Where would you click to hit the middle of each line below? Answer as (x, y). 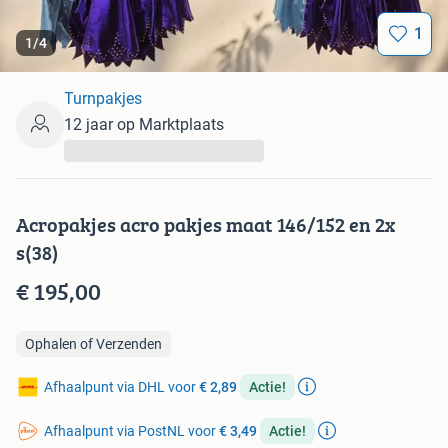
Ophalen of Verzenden (93, 344)
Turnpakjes (103, 99)
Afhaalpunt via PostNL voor (131, 431)
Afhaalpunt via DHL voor (121, 387)
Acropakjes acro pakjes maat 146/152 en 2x (205, 225)
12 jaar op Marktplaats (144, 125)
